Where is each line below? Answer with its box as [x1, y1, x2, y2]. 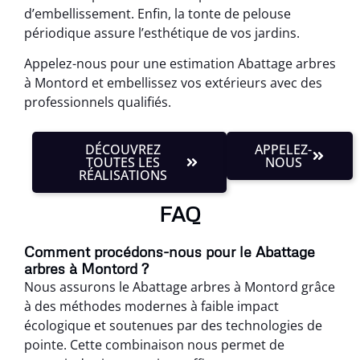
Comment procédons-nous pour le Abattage [24, 242, 315, 260]
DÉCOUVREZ [85, 140, 162, 158]
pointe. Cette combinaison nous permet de [24, 335, 284, 354]
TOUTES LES [86, 153, 161, 171]
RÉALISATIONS [79, 166, 168, 184]
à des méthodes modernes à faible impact [24, 297, 279, 315]
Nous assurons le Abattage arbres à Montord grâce [24, 277, 335, 296]
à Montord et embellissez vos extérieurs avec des [24, 74, 322, 92]
